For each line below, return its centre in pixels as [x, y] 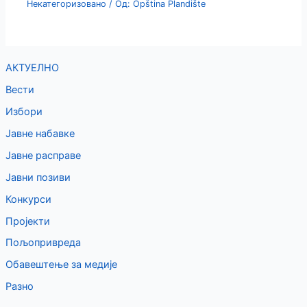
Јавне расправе [43, 155]
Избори [24, 111]
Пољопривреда [43, 243]
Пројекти [27, 221]
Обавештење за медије [61, 265]
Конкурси [28, 199]
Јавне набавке [40, 133]
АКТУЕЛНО [32, 67]
